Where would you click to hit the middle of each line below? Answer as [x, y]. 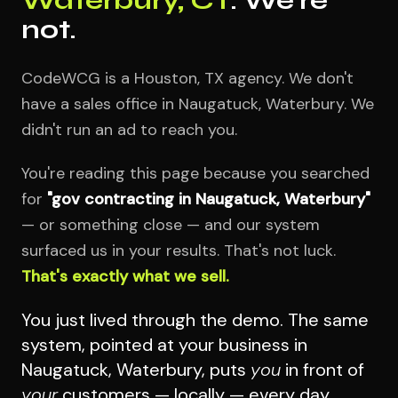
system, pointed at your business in [164, 344]
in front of [322, 369]
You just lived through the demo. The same [195, 319]
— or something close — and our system [171, 224]
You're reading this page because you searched [195, 173]
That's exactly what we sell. [125, 276]
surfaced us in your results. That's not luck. [179, 250]
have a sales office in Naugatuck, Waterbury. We [198, 103]
